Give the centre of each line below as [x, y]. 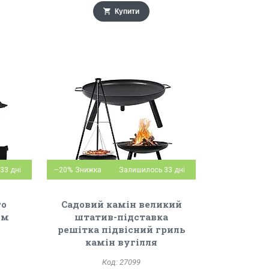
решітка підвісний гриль [121, 229]
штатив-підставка [122, 217]
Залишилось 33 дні [152, 170]
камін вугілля [122, 242]
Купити [127, 11]
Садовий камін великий [121, 204]
